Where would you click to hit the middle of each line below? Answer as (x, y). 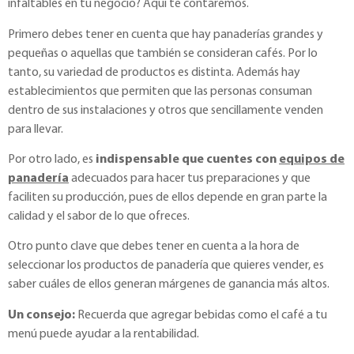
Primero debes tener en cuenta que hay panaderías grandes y (166, 34)
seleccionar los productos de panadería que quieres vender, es (166, 266)
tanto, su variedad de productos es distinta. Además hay (154, 72)
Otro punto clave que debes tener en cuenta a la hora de (154, 247)
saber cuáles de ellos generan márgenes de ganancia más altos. (169, 285)
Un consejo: (41, 315)
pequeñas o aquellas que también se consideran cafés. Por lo (163, 53)
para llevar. (36, 129)
